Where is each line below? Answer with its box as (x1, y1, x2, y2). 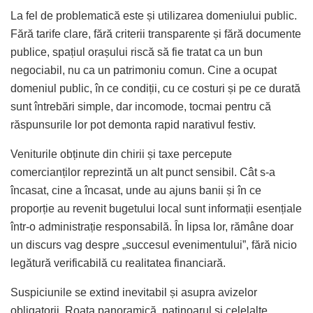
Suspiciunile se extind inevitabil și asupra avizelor (10, 286, 257, 298)
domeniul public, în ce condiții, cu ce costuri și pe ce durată (10, 82, 300, 94)
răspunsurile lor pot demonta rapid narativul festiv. (10, 118, 256, 131)
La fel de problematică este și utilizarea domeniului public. (10, 9, 297, 22)
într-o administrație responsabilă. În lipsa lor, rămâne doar (10, 220, 293, 233)
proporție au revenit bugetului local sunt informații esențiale (10, 202, 302, 214)
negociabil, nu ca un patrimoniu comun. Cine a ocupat (10, 64, 277, 76)
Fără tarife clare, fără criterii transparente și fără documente (10, 27, 301, 40)
